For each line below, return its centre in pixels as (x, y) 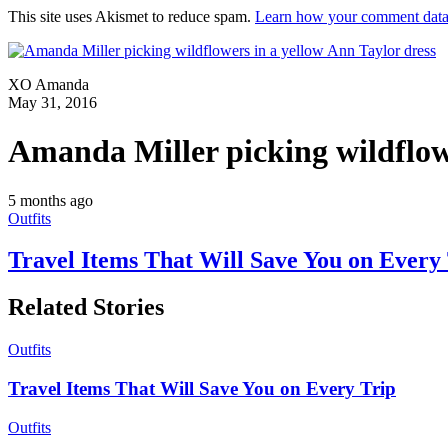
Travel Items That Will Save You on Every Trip (202, 388)
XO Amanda (48, 84)
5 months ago (50, 200)
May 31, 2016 (52, 102)
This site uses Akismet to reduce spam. (131, 16)
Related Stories (86, 307)
